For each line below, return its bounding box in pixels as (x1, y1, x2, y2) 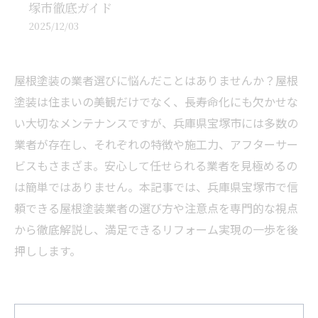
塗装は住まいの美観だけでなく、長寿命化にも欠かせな (14, 93, 298, 110)
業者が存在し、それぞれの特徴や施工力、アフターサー (14, 136, 298, 153)
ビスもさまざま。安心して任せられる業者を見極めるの (14, 157, 297, 174)
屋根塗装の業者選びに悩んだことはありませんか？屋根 (14, 72, 298, 89)
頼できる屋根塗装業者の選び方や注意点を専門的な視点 (14, 199, 298, 216)
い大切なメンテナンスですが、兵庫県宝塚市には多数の (14, 114, 298, 131)
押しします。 (14, 242, 81, 259)
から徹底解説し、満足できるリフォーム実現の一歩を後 (14, 221, 298, 238)
